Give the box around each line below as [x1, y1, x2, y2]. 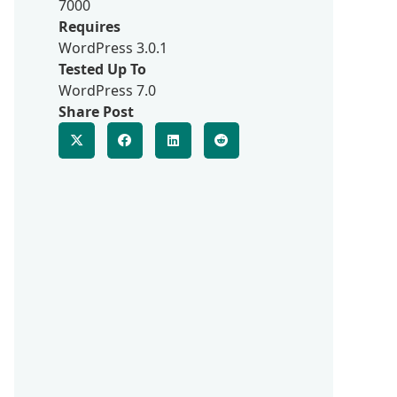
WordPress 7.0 [58, 81, 156, 100]
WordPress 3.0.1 [58, 38, 167, 58]
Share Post [58, 102, 134, 121]
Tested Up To [58, 59, 146, 79]
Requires [58, 17, 121, 36]
